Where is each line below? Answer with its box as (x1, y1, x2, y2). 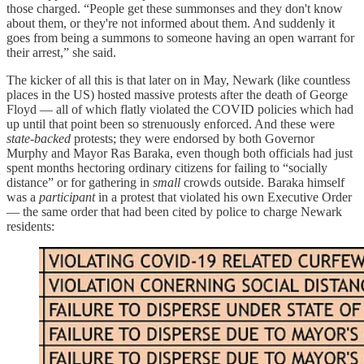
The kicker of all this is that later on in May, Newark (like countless (6, 72, 350, 87)
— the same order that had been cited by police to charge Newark (6, 204, 342, 219)
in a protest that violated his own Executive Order (95, 189, 352, 204)
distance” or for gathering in (6, 175, 153, 189)
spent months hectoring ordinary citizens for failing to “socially (6, 160, 327, 175)
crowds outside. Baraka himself (180, 175, 344, 189)
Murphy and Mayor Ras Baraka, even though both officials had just (6, 145, 353, 160)
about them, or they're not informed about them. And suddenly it (6, 15, 335, 30)
